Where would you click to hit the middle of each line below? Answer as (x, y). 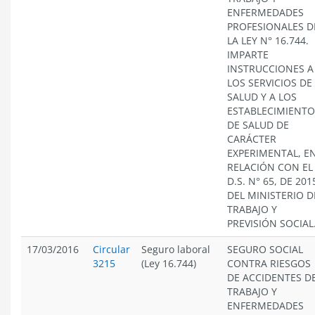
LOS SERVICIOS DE (270, 83)
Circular (111, 249)
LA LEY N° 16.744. (268, 40)
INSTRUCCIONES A (270, 69)
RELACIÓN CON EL (270, 167)
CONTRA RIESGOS (269, 263)
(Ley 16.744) (169, 263)
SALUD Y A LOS (262, 97)
